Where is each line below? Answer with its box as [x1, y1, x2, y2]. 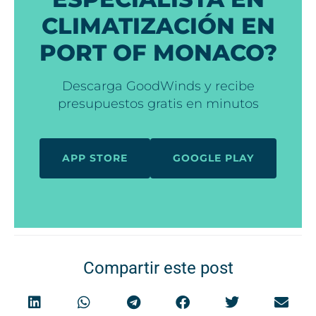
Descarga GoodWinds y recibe [61, 78, 255, 94]
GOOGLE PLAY [173, 151, 254, 164]
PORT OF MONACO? [39, 38, 277, 66]
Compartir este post [83, 257, 233, 278]
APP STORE [62, 151, 128, 164]
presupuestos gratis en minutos [57, 95, 259, 111]
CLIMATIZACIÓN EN [41, 11, 275, 39]
